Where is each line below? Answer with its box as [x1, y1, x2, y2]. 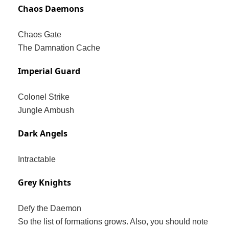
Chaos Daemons [18, 3, 84, 15]
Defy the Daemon [18, 204, 81, 213]
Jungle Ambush [18, 106, 74, 115]
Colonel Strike [18, 93, 70, 102]
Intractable [18, 155, 56, 164]
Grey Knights [18, 177, 71, 189]
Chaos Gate [18, 30, 61, 39]
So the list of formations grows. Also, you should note [18, 217, 208, 226]
